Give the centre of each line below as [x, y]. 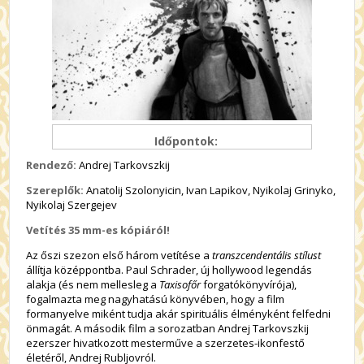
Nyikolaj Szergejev [72, 205]
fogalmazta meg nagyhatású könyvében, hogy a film [156, 299]
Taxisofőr [182, 284]
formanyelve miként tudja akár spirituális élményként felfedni [179, 314]
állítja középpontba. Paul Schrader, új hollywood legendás [169, 270]
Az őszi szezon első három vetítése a [118, 255]
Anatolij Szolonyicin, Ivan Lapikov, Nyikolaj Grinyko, [210, 190]
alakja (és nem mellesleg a [93, 284]
